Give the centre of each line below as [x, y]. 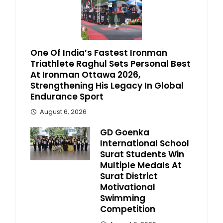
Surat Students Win [142, 154]
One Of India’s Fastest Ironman [99, 53]
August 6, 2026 [63, 111]
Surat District [129, 176]
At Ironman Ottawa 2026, [85, 74]
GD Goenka [125, 132]
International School [145, 143]
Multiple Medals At [141, 165]
